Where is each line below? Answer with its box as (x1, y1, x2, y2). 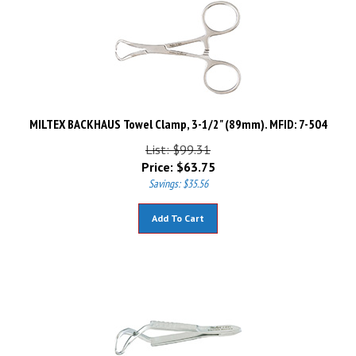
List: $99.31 (145, 134, 211, 150)
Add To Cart (152, 205, 204, 217)
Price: (141, 152, 173, 168)
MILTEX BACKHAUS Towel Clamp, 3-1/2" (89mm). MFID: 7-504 (29, 109, 327, 125)
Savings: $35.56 (148, 169, 208, 184)
